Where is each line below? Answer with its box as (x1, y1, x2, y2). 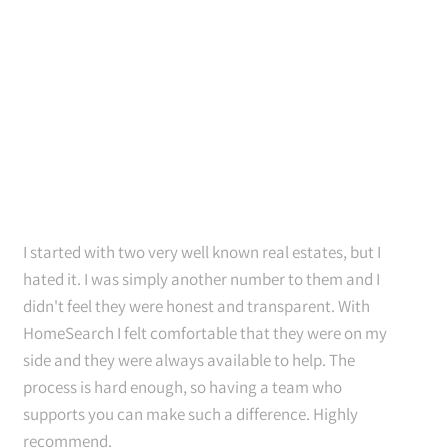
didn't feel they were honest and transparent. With (23, 295, 370, 317)
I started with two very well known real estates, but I (23, 241, 381, 263)
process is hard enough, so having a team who (23, 376, 342, 398)
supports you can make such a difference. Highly (23, 403, 358, 425)
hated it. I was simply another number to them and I (23, 268, 380, 290)
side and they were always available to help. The (23, 349, 355, 371)
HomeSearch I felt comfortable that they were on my (23, 322, 387, 344)
